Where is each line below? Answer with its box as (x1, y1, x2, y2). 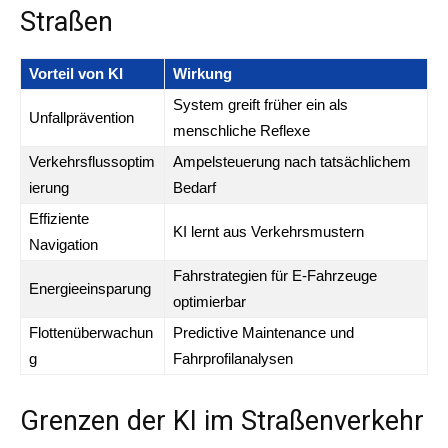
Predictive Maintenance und (173, 323, 354, 341)
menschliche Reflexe (173, 121, 310, 139)
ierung (29, 178, 69, 196)
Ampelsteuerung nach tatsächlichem (173, 152, 411, 170)
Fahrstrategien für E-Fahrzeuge (173, 266, 377, 284)
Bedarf (173, 178, 216, 196)
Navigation (29, 235, 98, 253)
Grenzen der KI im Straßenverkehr (20, 404, 424, 437)
